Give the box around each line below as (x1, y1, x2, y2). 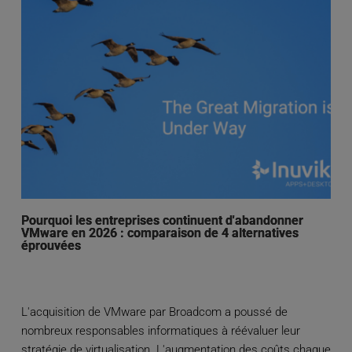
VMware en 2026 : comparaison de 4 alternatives (20, 225, 299, 241)
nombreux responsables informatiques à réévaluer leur (20, 324, 300, 339)
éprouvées (20, 238, 81, 254)
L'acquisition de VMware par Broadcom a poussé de (20, 305, 288, 320)
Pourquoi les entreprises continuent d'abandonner (20, 213, 303, 229)
